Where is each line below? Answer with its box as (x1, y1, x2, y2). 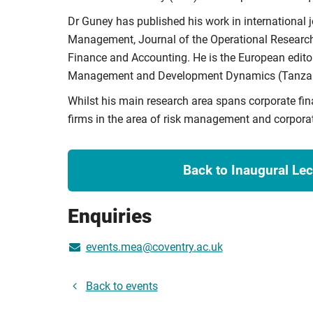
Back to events (85, 279, 158, 293)
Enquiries (68, 204, 152, 228)
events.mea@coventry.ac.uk (85, 240, 223, 254)
